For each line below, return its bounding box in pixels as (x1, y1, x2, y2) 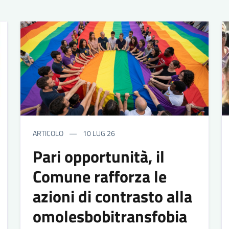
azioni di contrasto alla (32, 184, 192, 209)
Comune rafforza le (32, 164, 167, 189)
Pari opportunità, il (32, 144, 165, 169)
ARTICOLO (32, 127, 63, 139)
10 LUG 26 (81, 127, 115, 139)
